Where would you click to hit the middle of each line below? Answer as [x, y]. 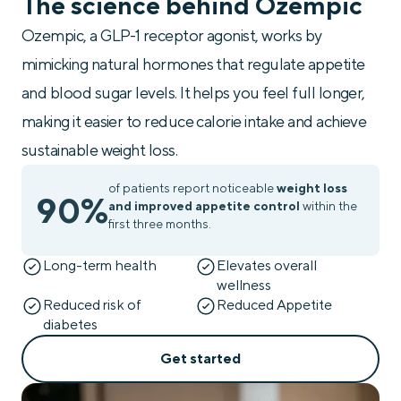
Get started [200, 359]
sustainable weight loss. [100, 150]
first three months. [160, 224]
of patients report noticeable [192, 188]
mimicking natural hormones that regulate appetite [193, 64]
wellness [244, 286]
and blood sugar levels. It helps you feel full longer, [193, 93]
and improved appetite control [204, 206]
